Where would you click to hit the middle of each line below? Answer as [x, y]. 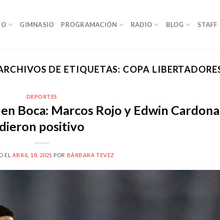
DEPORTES [42, 97]
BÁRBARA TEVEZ [90, 155]
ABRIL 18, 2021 [32, 155]
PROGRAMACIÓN [89, 25]
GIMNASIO [37, 25]
